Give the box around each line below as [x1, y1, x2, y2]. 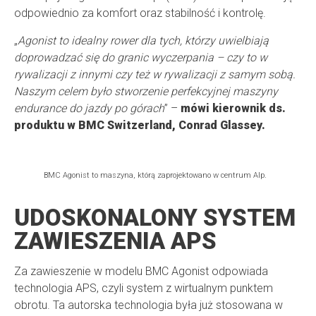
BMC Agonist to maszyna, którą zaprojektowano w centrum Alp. [43, 171, 267, 181]
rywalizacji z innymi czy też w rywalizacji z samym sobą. [14, 68, 296, 82]
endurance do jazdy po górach [14, 102, 164, 116]
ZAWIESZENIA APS [14, 227, 217, 255]
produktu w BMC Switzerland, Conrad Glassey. [14, 119, 265, 133]
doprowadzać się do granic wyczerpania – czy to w [14, 51, 267, 65]
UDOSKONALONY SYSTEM [14, 204, 296, 232]
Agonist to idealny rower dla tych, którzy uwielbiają [18, 34, 269, 48]
